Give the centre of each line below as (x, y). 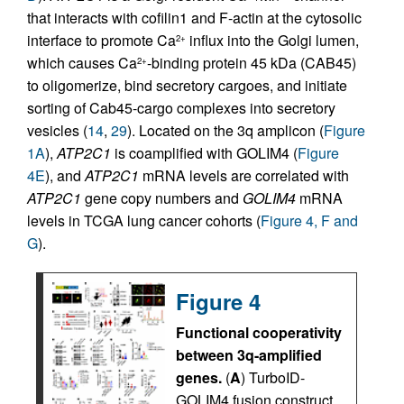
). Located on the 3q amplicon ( (225, 131)
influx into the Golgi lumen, (272, 41)
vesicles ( (57, 131)
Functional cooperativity (259, 333)
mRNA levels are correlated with (244, 176)
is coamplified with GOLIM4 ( (204, 153)
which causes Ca (82, 63)
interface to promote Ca (101, 41)
